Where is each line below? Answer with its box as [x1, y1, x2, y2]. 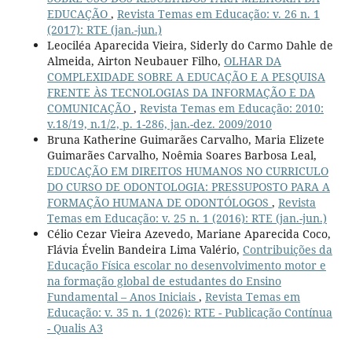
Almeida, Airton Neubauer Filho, [46, 53, 224, 68]
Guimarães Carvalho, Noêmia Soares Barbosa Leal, [46, 147, 317, 163]
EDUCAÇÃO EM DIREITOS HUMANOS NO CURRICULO [46, 163, 328, 178]
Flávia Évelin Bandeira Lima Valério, [46, 241, 243, 257]
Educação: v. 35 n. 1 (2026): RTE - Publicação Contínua [46, 304, 332, 320]
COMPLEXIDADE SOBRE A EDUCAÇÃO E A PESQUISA [46, 68, 325, 84]
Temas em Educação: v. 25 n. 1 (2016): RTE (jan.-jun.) [46, 210, 327, 225]
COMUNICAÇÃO [46, 100, 134, 115]
